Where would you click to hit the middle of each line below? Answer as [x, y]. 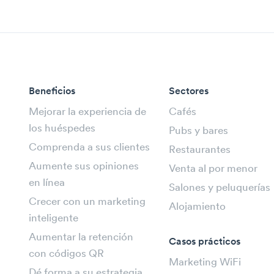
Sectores [189, 92]
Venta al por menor [213, 169]
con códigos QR [66, 254]
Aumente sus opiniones [84, 167]
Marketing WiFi [205, 263]
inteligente [54, 219]
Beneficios [52, 92]
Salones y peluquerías [220, 188]
